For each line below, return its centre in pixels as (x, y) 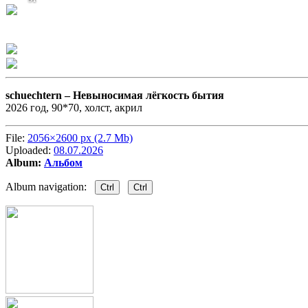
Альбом (63, 163)
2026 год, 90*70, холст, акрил (74, 108)
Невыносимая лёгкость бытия (148, 96)
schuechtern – (39, 96)
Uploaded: (30, 151)
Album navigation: (50, 187)
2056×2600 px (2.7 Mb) (80, 138)
